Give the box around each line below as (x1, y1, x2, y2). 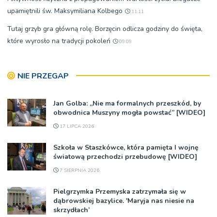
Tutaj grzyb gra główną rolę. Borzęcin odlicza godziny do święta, (7, 24, 202, 33)
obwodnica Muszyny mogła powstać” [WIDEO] (53, 108, 205, 117)
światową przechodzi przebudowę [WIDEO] (53, 152, 197, 161)
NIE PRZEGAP (17, 70, 69, 81)
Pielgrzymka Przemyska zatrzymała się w (53, 186, 186, 196)
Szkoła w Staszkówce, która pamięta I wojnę (53, 142, 199, 152)
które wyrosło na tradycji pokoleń (7, 36, 110, 46)
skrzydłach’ (53, 205, 90, 215)
